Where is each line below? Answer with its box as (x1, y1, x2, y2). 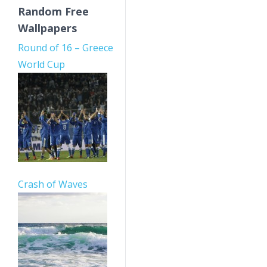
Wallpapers (18, 21, 77, 35)
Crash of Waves (18, 178, 88, 191)
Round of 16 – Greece (18, 41, 113, 54)
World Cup (18, 58, 65, 71)
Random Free (18, 4, 89, 18)
